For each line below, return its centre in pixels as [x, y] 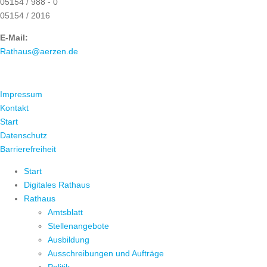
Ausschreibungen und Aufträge [106, 254]
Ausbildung [69, 240]
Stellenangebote [78, 226]
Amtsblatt [65, 212]
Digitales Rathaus [57, 185]
